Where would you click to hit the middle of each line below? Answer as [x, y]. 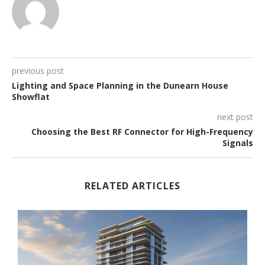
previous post [38, 70]
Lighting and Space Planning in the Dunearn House [120, 85]
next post [235, 117]
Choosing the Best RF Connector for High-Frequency [142, 131]
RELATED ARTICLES [132, 185]
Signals [238, 143]
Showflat [31, 96]
